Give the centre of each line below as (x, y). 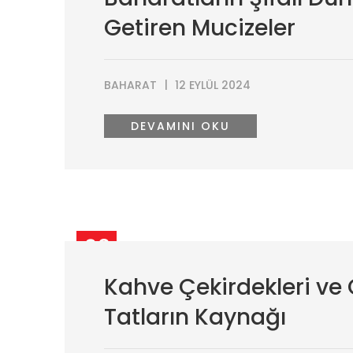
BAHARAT (130, 85)
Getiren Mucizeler (200, 28)
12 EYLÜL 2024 (213, 85)
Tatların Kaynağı (195, 317)
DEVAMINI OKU (180, 126)
